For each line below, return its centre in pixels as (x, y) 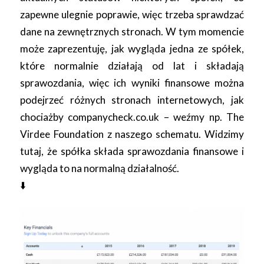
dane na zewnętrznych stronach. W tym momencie (132, 31)
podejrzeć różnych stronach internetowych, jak (132, 100)
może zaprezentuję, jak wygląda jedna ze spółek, (132, 48)
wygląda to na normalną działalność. (99, 168)
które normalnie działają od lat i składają (132, 65)
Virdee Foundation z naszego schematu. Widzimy (132, 134)
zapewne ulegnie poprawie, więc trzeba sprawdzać (132, 14)
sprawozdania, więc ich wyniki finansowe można (132, 82)
